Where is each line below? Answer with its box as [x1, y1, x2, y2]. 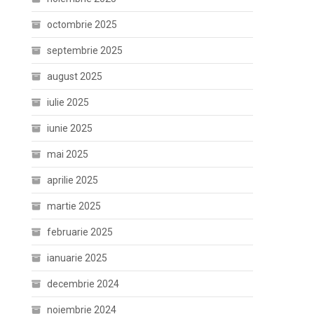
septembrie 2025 [47, 45, 123, 56]
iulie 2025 [47, 97, 90, 108]
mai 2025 [47, 149, 89, 160]
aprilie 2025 [47, 175, 99, 186]
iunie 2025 [47, 123, 93, 134]
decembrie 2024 [47, 278, 120, 289]
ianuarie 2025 [47, 252, 108, 264]
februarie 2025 [47, 226, 114, 238]
